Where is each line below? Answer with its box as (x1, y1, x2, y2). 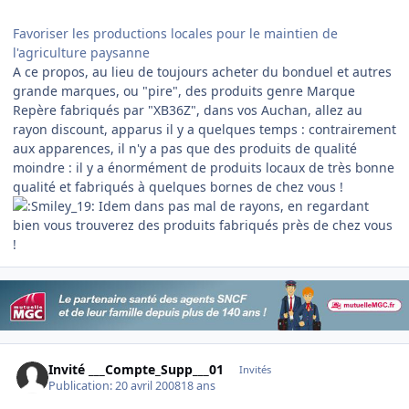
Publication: (48, 377, 116, 393)
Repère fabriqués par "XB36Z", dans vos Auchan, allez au (13, 101, 362, 120)
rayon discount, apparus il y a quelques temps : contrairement (13, 121, 396, 139)
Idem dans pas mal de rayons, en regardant (95, 197, 369, 215)
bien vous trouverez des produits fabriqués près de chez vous (13, 216, 393, 235)
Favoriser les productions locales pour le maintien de (13, 25, 338, 43)
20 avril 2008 (115, 377, 182, 393)
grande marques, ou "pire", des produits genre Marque (13, 82, 355, 100)
